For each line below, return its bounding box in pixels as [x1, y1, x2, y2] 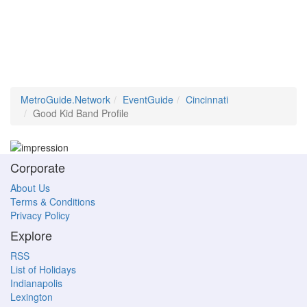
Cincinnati [186, 93, 228, 106]
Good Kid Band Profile [33, 106, 129, 120]
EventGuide [123, 93, 173, 106]
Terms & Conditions [10, 195, 95, 209]
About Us [10, 181, 50, 195]
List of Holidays [10, 262, 76, 277]
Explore [10, 226, 52, 245]
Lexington [10, 290, 53, 304]
